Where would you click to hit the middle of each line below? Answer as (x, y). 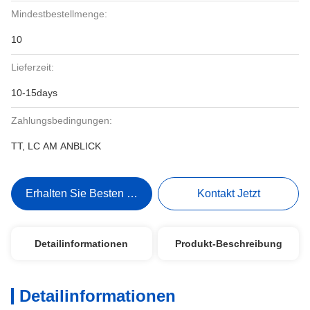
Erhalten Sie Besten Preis (89, 193)
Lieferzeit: (33, 67)
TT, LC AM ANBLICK (56, 146)
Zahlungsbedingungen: (62, 120)
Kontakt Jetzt (228, 193)
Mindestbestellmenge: (59, 14)
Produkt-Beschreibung (228, 244)
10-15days (34, 93)
